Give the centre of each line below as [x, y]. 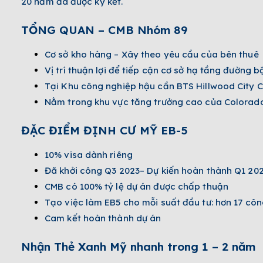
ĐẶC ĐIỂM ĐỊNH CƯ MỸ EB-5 [104, 130]
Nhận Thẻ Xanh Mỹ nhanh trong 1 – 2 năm [138, 246]
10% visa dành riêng [89, 154]
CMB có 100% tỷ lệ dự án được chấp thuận [136, 186]
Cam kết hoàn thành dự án [103, 218]
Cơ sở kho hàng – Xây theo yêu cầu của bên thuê [153, 54]
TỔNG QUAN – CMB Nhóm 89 [104, 30]
